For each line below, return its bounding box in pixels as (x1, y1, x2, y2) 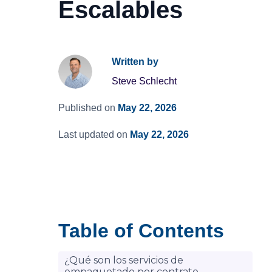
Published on (58, 103, 115, 113)
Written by (112, 56, 158, 67)
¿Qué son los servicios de (64, 254, 183, 266)
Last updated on (58, 129, 127, 140)
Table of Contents (58, 220, 224, 242)
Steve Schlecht (112, 76, 177, 86)
